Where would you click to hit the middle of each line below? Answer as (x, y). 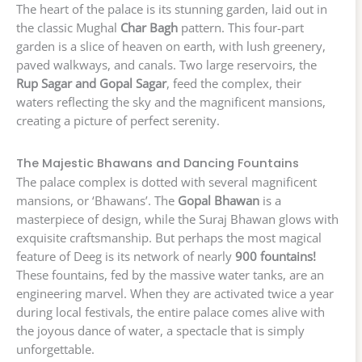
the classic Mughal (68, 28)
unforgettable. (55, 349)
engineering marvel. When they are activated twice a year (175, 293)
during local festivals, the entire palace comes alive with (170, 312)
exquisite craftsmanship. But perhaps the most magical (169, 238)
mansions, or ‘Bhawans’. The (97, 200)
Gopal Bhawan (219, 200)
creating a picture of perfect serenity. (118, 121)
